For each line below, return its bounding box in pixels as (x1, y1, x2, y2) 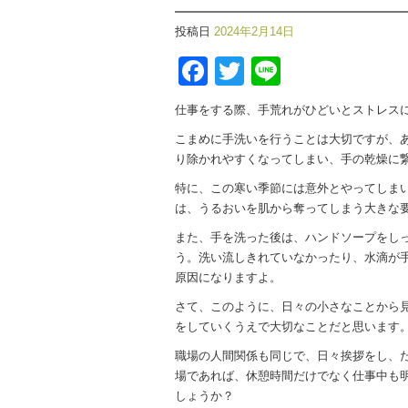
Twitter (244, 55, 331, 88)
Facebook (208, 55, 337, 88)
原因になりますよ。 (175, 270, 281, 285)
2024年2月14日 (214, 24, 294, 38)
